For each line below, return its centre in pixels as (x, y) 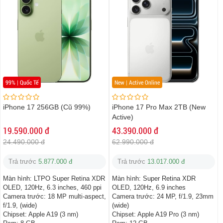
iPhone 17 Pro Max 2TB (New (159, 107)
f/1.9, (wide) (20, 206)
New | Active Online (137, 82)
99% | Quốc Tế (22, 82)
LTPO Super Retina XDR (69, 179)
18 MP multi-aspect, (77, 197)
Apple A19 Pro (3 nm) (168, 215)
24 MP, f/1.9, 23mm (185, 197)
